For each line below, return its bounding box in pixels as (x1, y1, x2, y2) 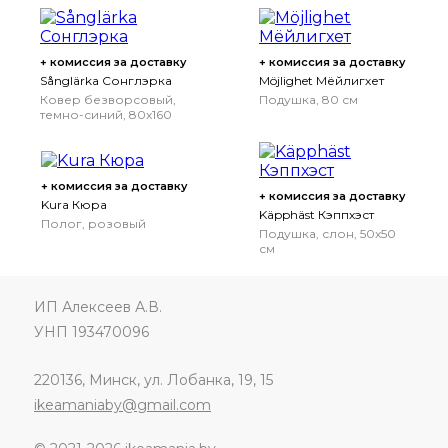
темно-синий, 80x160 (40, 106, 172, 122)
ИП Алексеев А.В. (34, 297, 162, 316)
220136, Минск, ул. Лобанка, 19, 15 (34, 370, 273, 389)
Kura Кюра (41, 197, 107, 213)
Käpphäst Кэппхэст (259, 206, 374, 222)
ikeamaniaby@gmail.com (34, 395, 211, 414)
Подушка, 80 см (259, 91, 358, 107)
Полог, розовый (41, 216, 146, 232)
